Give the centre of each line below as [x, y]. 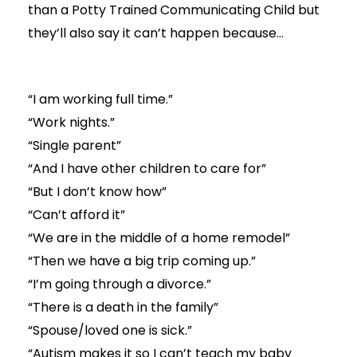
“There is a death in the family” [123, 308]
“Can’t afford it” [76, 215]
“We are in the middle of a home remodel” [159, 238]
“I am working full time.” [100, 100]
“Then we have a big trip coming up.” [141, 261]
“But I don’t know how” [97, 192]
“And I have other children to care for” [147, 169]
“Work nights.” [71, 123]
